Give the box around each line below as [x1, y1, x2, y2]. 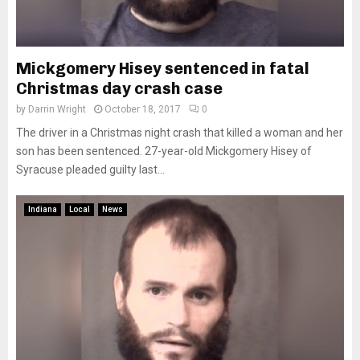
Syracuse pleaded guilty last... [16, 163, 165, 176]
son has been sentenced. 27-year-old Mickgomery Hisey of [16, 145, 312, 157]
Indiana [28, 205, 57, 214]
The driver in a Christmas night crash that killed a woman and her [16, 126, 343, 139]
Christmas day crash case [16, 79, 223, 98]
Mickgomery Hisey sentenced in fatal [16, 59, 309, 78]
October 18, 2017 [104, 104, 181, 115]
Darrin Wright [28, 104, 86, 115]
